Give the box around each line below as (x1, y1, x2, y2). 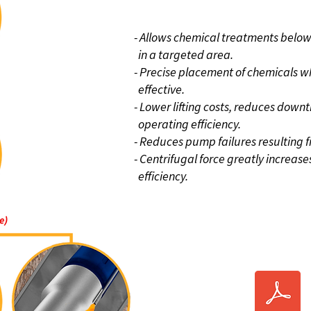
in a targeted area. (134, 47, 233, 62)
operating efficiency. (134, 116, 241, 132)
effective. (134, 81, 185, 97)
